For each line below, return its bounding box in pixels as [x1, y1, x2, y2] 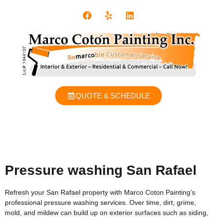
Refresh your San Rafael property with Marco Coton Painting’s [5, 188, 195, 196]
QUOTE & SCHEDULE [76, 91, 150, 100]
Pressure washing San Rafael [5, 162, 197, 178]
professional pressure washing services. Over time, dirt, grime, [5, 198, 196, 206]
